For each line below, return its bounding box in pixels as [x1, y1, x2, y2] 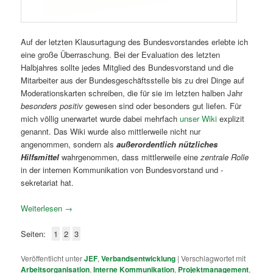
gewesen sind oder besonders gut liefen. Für [83, 99, 242, 112]
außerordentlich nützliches [116, 138, 218, 150]
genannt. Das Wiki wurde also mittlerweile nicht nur [21, 125, 201, 137]
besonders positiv [21, 99, 83, 112]
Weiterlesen [21, 202, 65, 214]
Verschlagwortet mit [181, 253, 246, 264]
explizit [217, 112, 245, 124]
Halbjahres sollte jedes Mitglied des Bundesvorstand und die [21, 61, 234, 73]
